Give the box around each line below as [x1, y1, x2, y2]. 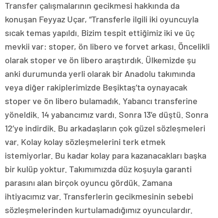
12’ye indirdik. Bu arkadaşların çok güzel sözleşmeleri [5, 123, 205, 134]
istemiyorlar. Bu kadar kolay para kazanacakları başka [5, 150, 206, 161]
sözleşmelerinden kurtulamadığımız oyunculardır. [5, 204, 193, 216]
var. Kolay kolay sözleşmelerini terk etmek [5, 136, 165, 147]
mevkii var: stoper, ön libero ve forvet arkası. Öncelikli [5, 41, 210, 52]
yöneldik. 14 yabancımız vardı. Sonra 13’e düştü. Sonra [5, 109, 208, 120]
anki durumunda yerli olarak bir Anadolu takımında [5, 68, 195, 79]
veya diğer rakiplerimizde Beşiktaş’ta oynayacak [5, 82, 187, 93]
